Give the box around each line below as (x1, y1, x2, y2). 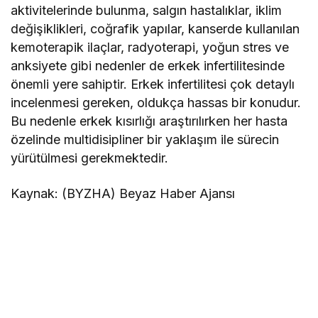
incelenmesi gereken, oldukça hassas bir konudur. (11, 94, 302, 110)
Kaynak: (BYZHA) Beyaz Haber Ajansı (11, 185, 236, 201)
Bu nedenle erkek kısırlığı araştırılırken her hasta (11, 113, 288, 128)
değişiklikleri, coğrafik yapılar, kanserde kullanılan (11, 21, 300, 36)
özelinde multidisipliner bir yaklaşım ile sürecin (11, 131, 280, 147)
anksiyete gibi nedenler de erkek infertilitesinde (11, 57, 285, 73)
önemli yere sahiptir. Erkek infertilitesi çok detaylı (11, 76, 295, 92)
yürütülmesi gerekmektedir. (11, 150, 169, 165)
